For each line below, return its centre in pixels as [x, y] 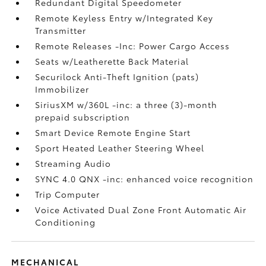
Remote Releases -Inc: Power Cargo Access [133, 45]
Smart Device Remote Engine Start [113, 132]
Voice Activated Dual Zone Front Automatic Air [141, 209]
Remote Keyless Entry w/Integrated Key [124, 18]
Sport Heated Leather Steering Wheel [120, 148]
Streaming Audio [73, 163]
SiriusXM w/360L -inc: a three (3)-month [126, 104]
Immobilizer [62, 89]
